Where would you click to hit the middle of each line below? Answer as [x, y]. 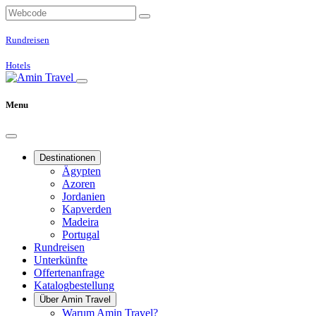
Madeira [80, 222]
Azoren [79, 184]
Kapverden [87, 209]
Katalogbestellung [74, 286]
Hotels [18, 65]
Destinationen [67, 158]
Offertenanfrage [69, 273]
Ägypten [81, 171]
